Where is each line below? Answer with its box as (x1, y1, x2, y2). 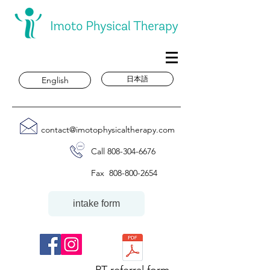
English (41, 75, 69, 86)
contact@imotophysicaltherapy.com (41, 124, 175, 135)
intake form (73, 198, 120, 209)
